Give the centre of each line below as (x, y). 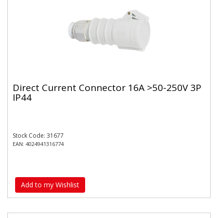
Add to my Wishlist (50, 185)
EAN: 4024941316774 (38, 144)
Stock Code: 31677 (38, 135)
